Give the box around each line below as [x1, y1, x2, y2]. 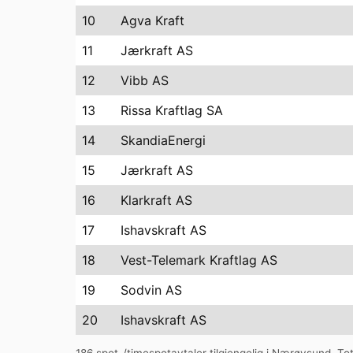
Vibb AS [121, 72, 169, 88]
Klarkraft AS [121, 191, 192, 208]
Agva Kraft [121, 12, 184, 28]
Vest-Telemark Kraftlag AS [121, 251, 277, 268]
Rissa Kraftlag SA [121, 102, 223, 118]
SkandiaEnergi [121, 132, 206, 148]
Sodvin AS [121, 281, 182, 298]
